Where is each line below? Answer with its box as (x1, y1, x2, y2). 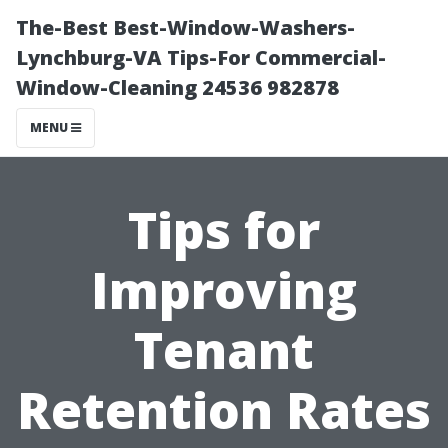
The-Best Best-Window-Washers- (16, 14, 355, 41)
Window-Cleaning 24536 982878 (16, 74, 339, 101)
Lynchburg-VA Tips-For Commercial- (16, 44, 386, 71)
